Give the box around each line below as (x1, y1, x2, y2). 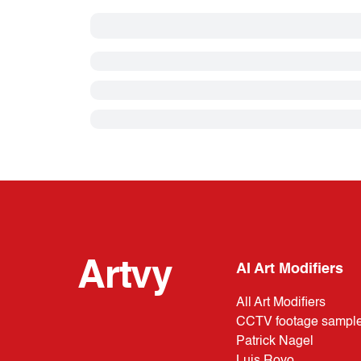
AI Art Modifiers (236, 262, 344, 276)
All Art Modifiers (236, 297, 326, 309)
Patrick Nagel (236, 335, 314, 348)
